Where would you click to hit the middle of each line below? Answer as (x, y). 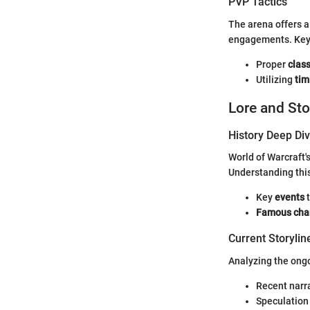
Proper (272, 64)
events (290, 198)
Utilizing (275, 79)
